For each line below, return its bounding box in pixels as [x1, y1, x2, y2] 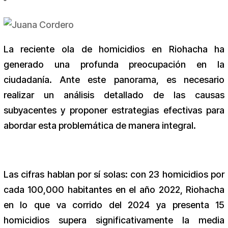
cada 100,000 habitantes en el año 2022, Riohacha [3, 184, 225, 195]
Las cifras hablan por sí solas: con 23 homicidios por [3, 169, 225, 180]
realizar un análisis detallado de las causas [3, 90, 225, 101]
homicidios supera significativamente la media [3, 215, 225, 226]
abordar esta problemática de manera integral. [3, 120, 196, 131]
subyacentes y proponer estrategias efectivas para [3, 105, 225, 116]
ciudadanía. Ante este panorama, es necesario [3, 74, 225, 85]
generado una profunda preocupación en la [3, 59, 225, 70]
